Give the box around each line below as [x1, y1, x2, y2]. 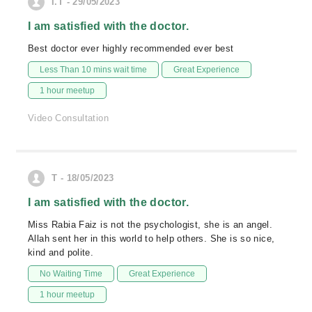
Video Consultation [28, 113, 109, 123]
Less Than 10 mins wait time [40, 65, 147, 75]
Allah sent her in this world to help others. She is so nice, [28, 233, 275, 244]
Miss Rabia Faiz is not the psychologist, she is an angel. [28, 219, 273, 230]
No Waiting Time [40, 269, 102, 279]
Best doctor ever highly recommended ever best [28, 43, 234, 54]
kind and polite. [28, 247, 94, 258]
